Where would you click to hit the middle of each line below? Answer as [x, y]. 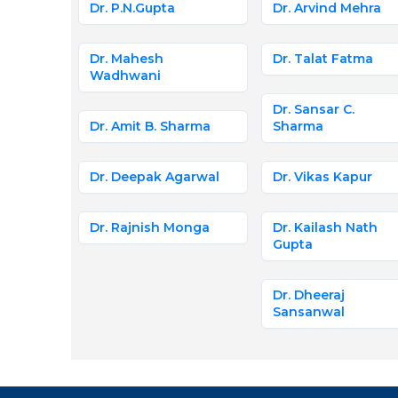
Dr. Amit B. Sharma [150, 126]
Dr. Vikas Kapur [322, 177]
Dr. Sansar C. [313, 109]
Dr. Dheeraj [308, 295]
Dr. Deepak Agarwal [154, 177]
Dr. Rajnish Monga [149, 227]
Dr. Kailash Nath [325, 227]
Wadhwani [125, 76]
